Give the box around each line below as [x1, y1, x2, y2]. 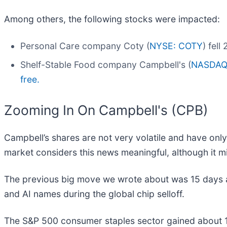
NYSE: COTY [149, 41, 203, 52]
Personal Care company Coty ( [20, 41, 149, 52]
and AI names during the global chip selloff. [4, 188, 187, 199]
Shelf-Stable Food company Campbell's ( [20, 59, 191, 70]
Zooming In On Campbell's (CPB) [4, 102, 208, 119]
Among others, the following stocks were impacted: [4, 14, 220, 25]
